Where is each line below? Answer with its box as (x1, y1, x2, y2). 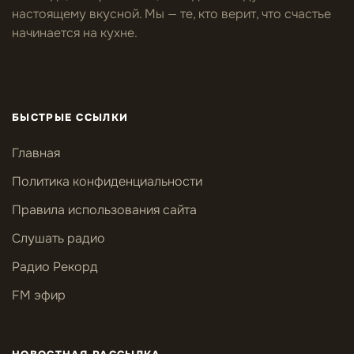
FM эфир (12, 287, 66, 304)
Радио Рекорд (12, 258, 98, 276)
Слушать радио (12, 230, 105, 247)
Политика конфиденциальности (12, 173, 202, 190)
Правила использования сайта (12, 201, 197, 219)
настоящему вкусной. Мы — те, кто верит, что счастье (12, 6, 331, 23)
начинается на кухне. (12, 24, 137, 42)
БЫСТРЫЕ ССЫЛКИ (12, 111, 129, 125)
